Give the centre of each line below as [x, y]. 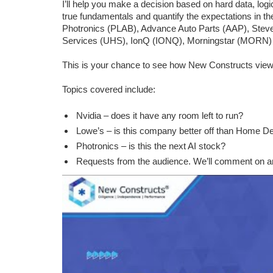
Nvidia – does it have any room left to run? [161, 115]
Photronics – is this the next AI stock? [151, 146]
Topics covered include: [109, 89]
